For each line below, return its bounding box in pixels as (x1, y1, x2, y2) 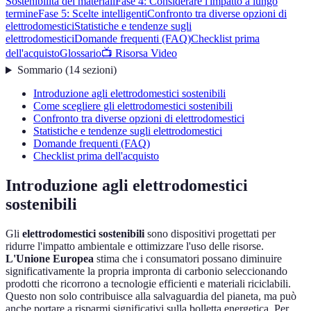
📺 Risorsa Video (101, 47, 177, 60)
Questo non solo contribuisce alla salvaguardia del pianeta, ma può (6, 290, 296, 303)
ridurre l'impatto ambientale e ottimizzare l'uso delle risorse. (6, 240, 264, 253)
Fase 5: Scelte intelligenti (38, 8, 147, 20)
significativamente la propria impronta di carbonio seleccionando (6, 265, 287, 278)
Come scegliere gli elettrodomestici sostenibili (33, 100, 233, 112)
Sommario (17, 64, 62, 76)
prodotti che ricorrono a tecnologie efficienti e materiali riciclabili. (6, 278, 291, 290)
